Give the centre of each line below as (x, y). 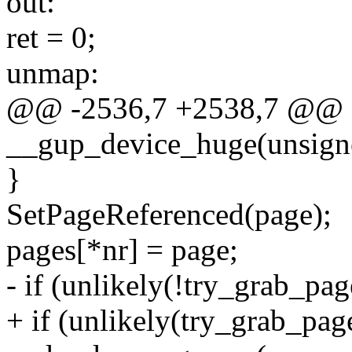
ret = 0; (51, 38)
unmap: (53, 73)
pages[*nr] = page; (122, 250)
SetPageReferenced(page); (169, 214)
